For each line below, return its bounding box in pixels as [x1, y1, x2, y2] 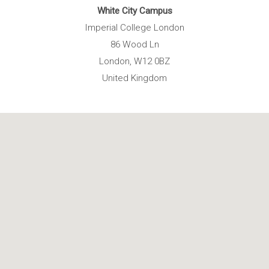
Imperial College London [85, 22, 184, 34]
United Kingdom [102, 73, 167, 84]
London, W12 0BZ [99, 56, 170, 67]
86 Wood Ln [110, 39, 159, 50]
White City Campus [97, 5, 172, 17]
